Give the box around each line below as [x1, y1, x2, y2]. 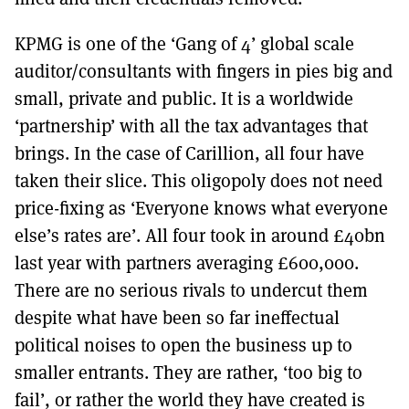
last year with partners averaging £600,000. [15, 249, 359, 275]
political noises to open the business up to [15, 331, 352, 357]
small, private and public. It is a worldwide [15, 85, 353, 110]
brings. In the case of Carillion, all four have [15, 140, 364, 165]
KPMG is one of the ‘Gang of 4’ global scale [15, 30, 354, 56]
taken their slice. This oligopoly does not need [15, 167, 383, 193]
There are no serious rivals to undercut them [15, 277, 368, 302]
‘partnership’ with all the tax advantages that [15, 112, 368, 138]
